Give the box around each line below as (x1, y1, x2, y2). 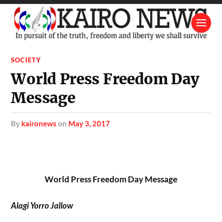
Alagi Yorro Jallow (11, 200, 73, 211)
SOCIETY (11, 55, 42, 64)
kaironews (21, 118, 57, 128)
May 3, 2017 (68, 118, 111, 128)
